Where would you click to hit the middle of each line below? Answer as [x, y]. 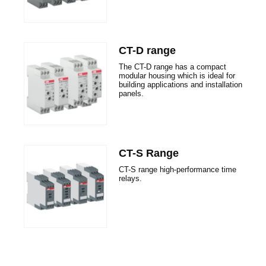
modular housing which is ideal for [177, 76]
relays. [130, 178]
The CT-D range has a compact [172, 67]
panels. [131, 94]
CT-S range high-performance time [178, 170]
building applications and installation [180, 85]
